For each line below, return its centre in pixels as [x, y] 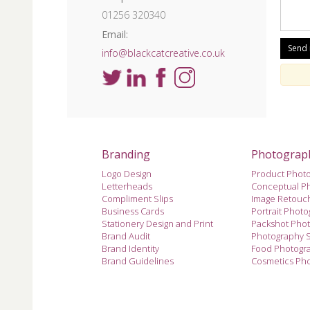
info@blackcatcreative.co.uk [163, 53]
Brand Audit [126, 236]
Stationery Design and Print [157, 223]
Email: [115, 34]
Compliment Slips [137, 198]
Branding [126, 154]
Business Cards [133, 211]
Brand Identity [130, 248]
